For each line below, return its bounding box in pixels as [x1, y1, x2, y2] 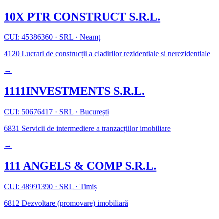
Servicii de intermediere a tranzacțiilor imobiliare [20, 124, 171, 133]
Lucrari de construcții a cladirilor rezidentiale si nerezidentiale [20, 49, 210, 58]
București [78, 108, 109, 116]
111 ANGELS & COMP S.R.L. [4, 159, 156, 173]
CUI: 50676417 [4, 108, 55, 116]
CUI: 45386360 [4, 33, 55, 42]
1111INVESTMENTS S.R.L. [4, 85, 145, 98]
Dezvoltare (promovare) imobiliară [20, 199, 128, 208]
